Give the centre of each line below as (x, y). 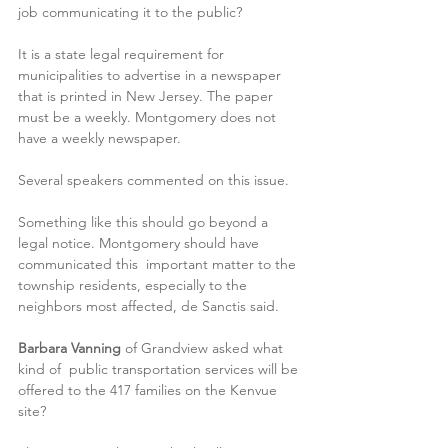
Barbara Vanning (69, 347)
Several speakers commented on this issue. (155, 179)
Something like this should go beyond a (145, 221)
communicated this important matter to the (159, 263)
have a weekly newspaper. (99, 137)
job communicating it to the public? (130, 11)
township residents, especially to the (134, 284)
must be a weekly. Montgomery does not (149, 116)
